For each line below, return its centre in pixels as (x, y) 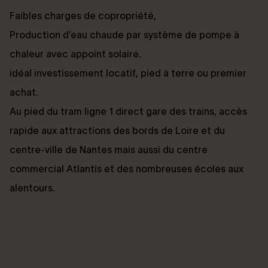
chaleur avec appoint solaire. (75, 54)
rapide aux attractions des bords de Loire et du (117, 130)
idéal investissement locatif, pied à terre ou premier (128, 73)
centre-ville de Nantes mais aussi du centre (109, 149)
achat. (24, 92)
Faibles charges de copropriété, (83, 15)
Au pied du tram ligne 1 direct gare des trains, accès (128, 111)
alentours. (32, 188)
